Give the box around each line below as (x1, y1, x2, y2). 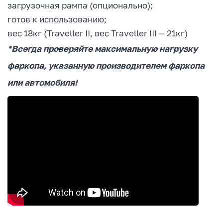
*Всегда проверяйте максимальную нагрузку (7, 43, 198, 54)
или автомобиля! (7, 77, 77, 88)
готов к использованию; (7, 14, 107, 25)
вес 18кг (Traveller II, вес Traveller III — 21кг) (7, 28, 188, 39)
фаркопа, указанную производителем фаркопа (7, 60, 205, 71)
